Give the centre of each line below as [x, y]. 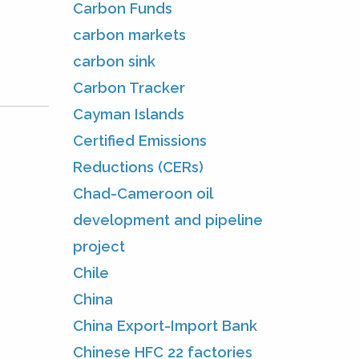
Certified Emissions [140, 140]
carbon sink [114, 61]
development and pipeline [168, 220]
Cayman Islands [129, 114]
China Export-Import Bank [165, 325]
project [99, 246]
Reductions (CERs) [138, 167]
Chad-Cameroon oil [143, 193]
